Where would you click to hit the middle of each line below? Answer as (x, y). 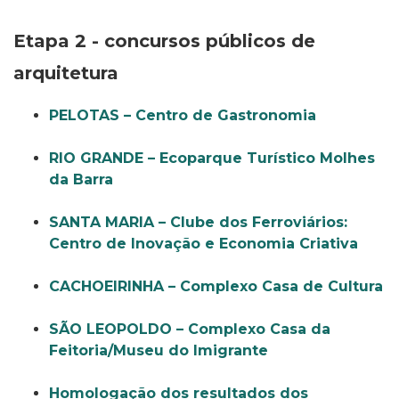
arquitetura (66, 73)
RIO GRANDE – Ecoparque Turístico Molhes (212, 158)
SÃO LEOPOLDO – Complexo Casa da (190, 329)
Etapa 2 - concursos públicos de (164, 41)
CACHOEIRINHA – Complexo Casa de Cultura (216, 286)
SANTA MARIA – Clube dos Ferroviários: (198, 222)
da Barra (81, 179)
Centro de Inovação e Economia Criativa (204, 244)
